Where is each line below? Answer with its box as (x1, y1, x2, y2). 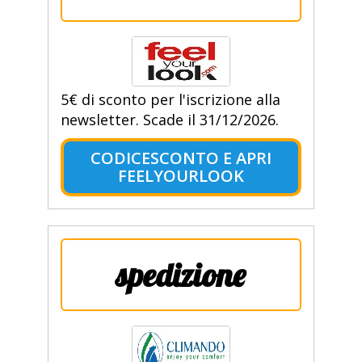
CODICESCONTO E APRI (90, 147, 271, 170)
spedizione (116, 255, 246, 296)
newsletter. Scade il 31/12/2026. (60, 110, 279, 130)
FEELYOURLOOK (117, 165, 244, 187)
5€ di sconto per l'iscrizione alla (60, 90, 280, 110)
